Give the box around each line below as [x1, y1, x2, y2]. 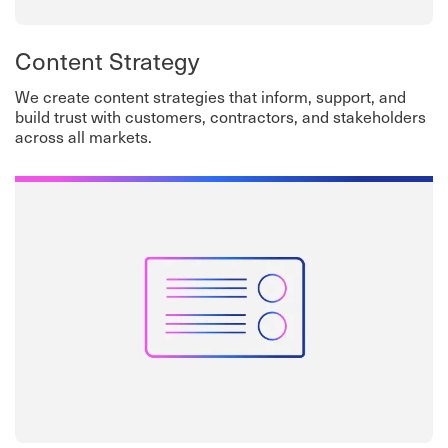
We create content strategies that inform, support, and [15, 83, 406, 108]
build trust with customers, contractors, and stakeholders [15, 103, 426, 128]
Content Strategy [15, 41, 199, 78]
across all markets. [15, 123, 152, 148]
